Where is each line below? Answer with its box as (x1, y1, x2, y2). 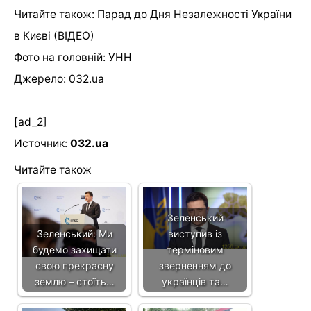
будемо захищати (32, 243, 117, 255)
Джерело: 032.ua (14, 72, 104, 85)
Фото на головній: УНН (14, 50, 132, 64)
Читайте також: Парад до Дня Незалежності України (14, 7, 292, 21)
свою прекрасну (35, 259, 114, 271)
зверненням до (159, 259, 231, 271)
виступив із (168, 227, 222, 239)
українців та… (162, 275, 228, 287)
